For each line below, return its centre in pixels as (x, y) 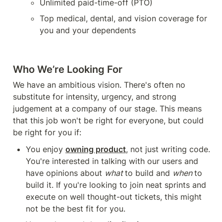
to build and (149, 173)
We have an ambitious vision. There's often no (99, 85)
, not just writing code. (168, 149)
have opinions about (65, 173)
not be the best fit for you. (76, 209)
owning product (96, 149)
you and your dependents (88, 30)
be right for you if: (47, 132)
